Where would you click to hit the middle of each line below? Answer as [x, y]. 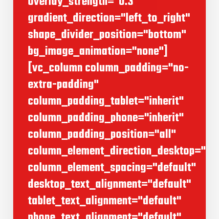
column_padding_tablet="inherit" [106, 102]
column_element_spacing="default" [112, 168]
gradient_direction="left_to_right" [109, 19]
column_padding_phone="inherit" [106, 118]
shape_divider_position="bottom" [107, 35]
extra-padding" [63, 85]
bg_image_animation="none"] [98, 52]
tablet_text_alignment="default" [104, 201]
